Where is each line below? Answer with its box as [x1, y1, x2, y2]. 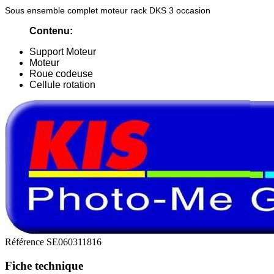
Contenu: [29, 26, 73, 37]
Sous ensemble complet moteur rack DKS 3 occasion [5, 6, 213, 16]
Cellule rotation [29, 80, 95, 91]
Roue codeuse [29, 68, 93, 80]
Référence [5, 237, 46, 248]
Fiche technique [5, 259, 83, 273]
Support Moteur [29, 46, 98, 57]
